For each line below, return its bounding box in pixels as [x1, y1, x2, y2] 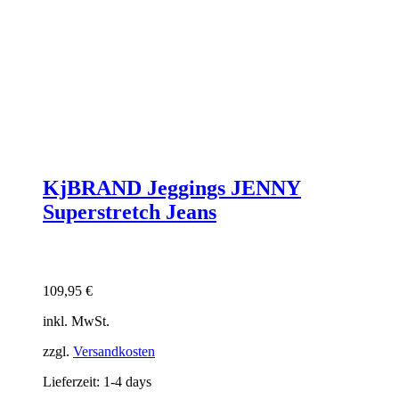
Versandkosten [73, 344, 155, 360]
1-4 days [103, 374, 151, 390]
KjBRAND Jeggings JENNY [43, 176, 301, 200]
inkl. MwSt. [43, 313, 110, 330]
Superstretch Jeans [43, 200, 216, 224]
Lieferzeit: [43, 374, 103, 390]
